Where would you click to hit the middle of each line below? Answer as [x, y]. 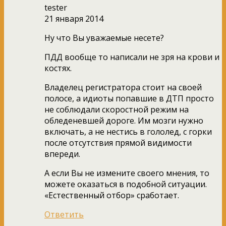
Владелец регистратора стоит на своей [123, 87]
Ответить [64, 214]
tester [56, 7]
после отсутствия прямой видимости [118, 143]
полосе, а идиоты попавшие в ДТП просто [129, 98]
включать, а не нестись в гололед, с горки [128, 131]
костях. [58, 68]
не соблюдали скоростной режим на [117, 109]
